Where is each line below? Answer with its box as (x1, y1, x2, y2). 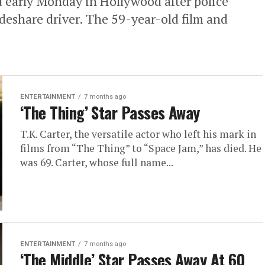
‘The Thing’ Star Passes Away (20, 101, 200, 125)
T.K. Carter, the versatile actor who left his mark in (20, 127, 256, 141)
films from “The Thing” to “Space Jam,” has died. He (20, 141, 261, 156)
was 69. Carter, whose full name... (20, 156, 173, 170)
